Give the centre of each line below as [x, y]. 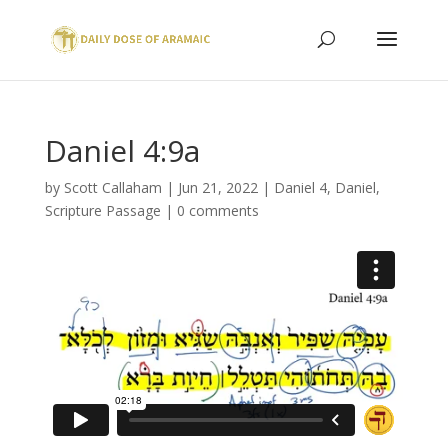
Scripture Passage [102, 210]
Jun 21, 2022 [217, 187]
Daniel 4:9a [122, 150]
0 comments [217, 210]
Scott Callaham [112, 187]
